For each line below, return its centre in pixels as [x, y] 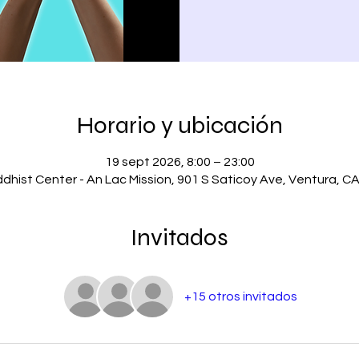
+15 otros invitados [240, 296]
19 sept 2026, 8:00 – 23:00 [179, 161]
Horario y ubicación [179, 125]
